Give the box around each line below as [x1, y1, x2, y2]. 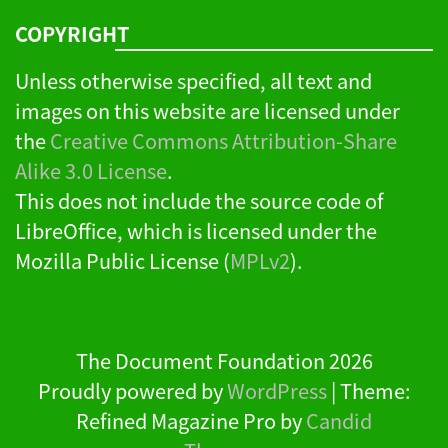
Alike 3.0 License [15, 155, 167, 185]
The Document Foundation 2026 [75, 345, 373, 375]
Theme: [339, 375, 411, 405]
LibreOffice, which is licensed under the [15, 215, 377, 245]
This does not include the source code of [15, 185, 384, 215]
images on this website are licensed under [15, 95, 400, 125]
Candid [306, 405, 372, 435]
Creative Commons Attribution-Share [50, 125, 397, 155]
